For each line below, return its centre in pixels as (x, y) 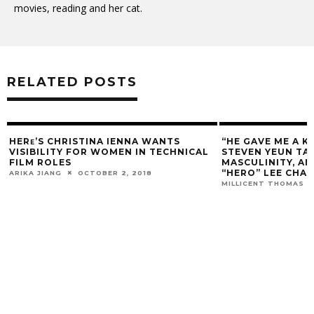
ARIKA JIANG (35, 172)
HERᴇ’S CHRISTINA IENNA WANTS (95, 141)
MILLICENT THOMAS (263, 183)
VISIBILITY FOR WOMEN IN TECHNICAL (109, 151)
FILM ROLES (40, 162)
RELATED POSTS (72, 82)
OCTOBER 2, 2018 (115, 172)
